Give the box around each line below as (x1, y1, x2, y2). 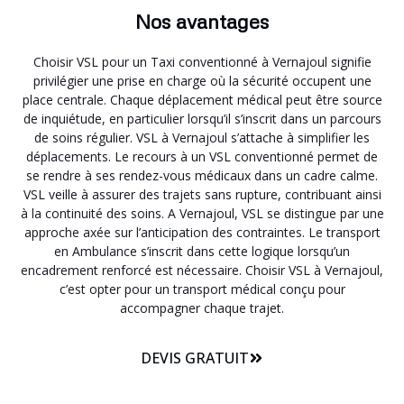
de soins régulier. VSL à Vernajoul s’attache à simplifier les (34, 129, 370, 147)
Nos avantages (135, 9, 269, 34)
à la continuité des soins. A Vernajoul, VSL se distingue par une (20, 205, 384, 223)
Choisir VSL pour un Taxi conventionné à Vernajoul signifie (32, 53, 372, 71)
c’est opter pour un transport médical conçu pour (59, 280, 345, 298)
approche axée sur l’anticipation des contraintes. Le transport (23, 224, 381, 242)
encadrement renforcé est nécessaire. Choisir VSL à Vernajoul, (21, 262, 383, 280)
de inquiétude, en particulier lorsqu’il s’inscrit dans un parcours (23, 110, 381, 128)
